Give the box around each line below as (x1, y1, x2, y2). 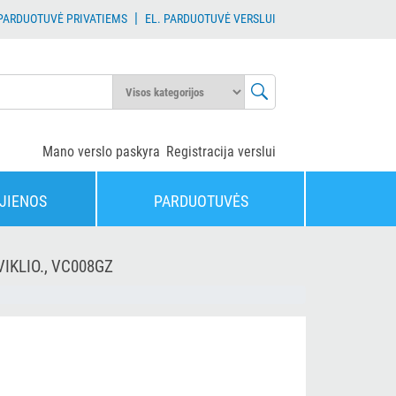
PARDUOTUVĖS (153, 192, 248, 210)
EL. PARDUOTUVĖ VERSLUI (144, 11, 276, 26)
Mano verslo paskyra (42, 143, 160, 160)
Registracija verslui (166, 143, 276, 160)
